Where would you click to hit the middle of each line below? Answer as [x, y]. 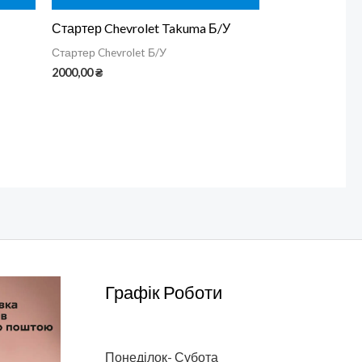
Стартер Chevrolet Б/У [109, 53]
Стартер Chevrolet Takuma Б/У [141, 28]
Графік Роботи [163, 292]
